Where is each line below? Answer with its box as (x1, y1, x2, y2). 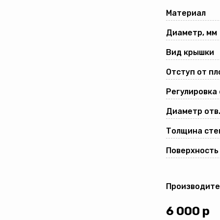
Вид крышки (166, 48, 214, 57)
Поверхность (166, 146, 219, 155)
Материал (166, 8, 206, 18)
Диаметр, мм (166, 28, 217, 37)
